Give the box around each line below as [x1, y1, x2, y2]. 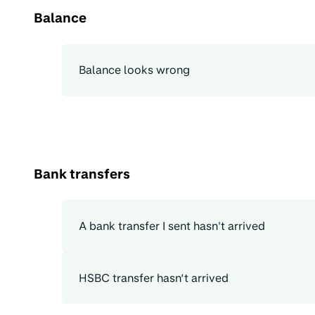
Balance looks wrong [79, 63, 190, 77]
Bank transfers [34, 165, 130, 181]
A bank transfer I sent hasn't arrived [79, 219, 265, 233]
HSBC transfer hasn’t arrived [79, 271, 229, 285]
